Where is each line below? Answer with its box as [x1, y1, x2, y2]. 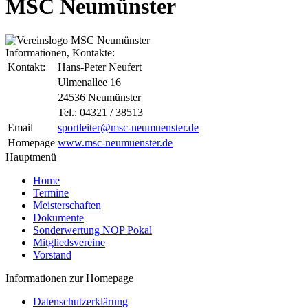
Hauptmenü [5, 151, 56, 163]
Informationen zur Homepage [5, 272, 133, 284]
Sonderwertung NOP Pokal [33, 223, 152, 236]
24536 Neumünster [58, 91, 141, 103]
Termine [33, 186, 69, 199]
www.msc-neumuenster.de [58, 136, 173, 148]
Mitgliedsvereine [33, 236, 105, 248]
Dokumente [33, 211, 84, 223]
